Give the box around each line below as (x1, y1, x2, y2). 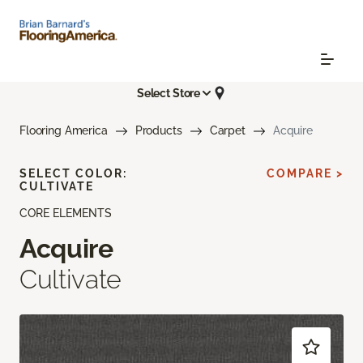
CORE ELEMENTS (19, 207, 112, 220)
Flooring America (19, 124, 108, 138)
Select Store (136, 86, 201, 100)
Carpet (209, 124, 246, 138)
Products (135, 124, 182, 138)
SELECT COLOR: (19, 167, 127, 181)
